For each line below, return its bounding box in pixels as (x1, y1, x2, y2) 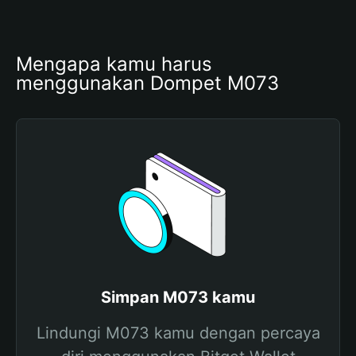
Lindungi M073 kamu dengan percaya (36, 323, 320, 342)
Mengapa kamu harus (16, 52, 212, 75)
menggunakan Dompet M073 (16, 72, 279, 95)
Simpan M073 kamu (101, 288, 255, 307)
